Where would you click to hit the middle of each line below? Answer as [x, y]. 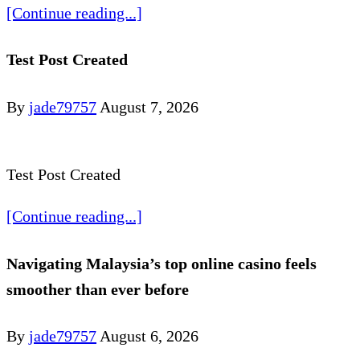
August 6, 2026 [149, 336]
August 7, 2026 [149, 107]
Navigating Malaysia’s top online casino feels [162, 263]
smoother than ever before [98, 289]
